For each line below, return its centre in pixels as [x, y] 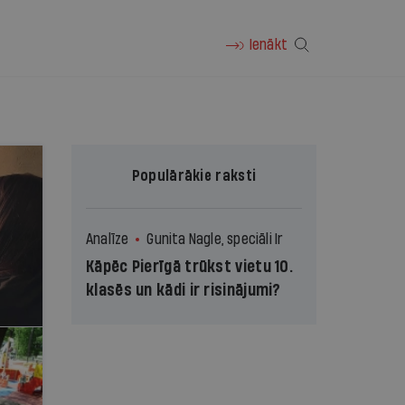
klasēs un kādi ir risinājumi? [184, 291]
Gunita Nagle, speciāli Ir [215, 239]
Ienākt [268, 45]
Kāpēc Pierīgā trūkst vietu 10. [190, 267]
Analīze [108, 239]
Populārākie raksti [194, 176]
